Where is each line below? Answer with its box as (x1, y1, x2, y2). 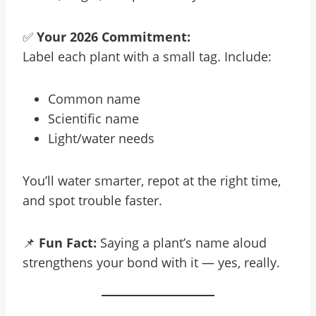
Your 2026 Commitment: (37, 28, 190, 45)
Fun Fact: (39, 234, 97, 251)
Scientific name (48, 110, 139, 127)
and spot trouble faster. (23, 192, 162, 209)
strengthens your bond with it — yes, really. (23, 254, 280, 271)
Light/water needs (48, 130, 154, 147)
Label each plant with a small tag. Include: (23, 48, 272, 65)
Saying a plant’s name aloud (97, 234, 267, 251)
